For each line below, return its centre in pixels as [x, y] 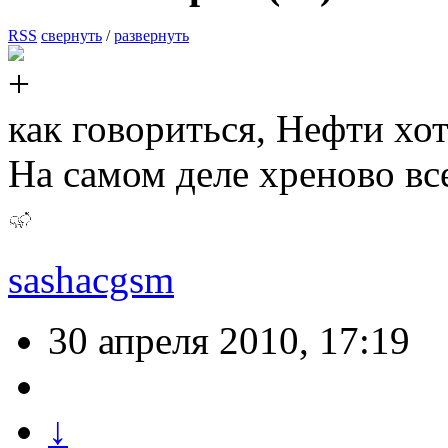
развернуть [151, 36]
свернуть [71, 36]
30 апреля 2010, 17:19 [229, 341]
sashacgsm [91, 280]
